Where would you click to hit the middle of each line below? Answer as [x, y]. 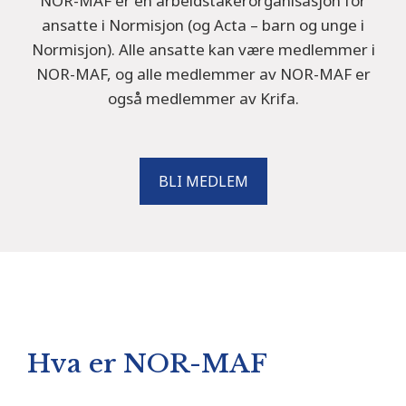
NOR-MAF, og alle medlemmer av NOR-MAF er [203, 74]
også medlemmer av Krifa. [203, 99]
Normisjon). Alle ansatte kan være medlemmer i [203, 50]
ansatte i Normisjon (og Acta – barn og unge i [203, 25]
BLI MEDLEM [203, 182]
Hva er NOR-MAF [147, 364]
